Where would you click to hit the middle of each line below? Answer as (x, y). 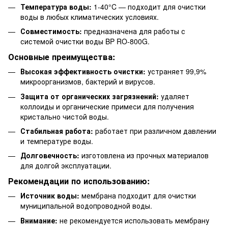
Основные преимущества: (62, 57)
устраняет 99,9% (176, 72)
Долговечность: (50, 155)
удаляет (174, 96)
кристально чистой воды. (65, 116)
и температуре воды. (57, 141)
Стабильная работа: (57, 131)
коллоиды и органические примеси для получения (107, 106)
